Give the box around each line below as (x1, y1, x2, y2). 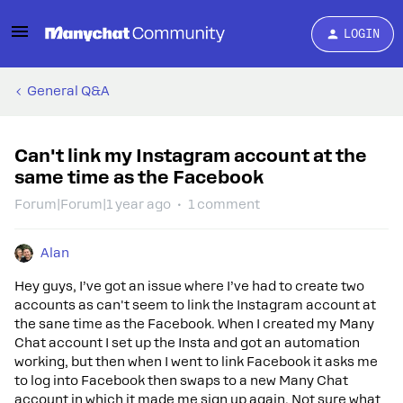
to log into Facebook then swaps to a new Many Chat (14, 373, 348, 388)
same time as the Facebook (14, 166, 264, 188)
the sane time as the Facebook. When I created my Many (14, 317, 374, 331)
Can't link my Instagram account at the (14, 145, 367, 166)
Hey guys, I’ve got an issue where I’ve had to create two (14, 279, 364, 293)
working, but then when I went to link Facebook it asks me (14, 354, 378, 369)
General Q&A (27, 84, 110, 98)
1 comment (188, 197, 260, 211)
